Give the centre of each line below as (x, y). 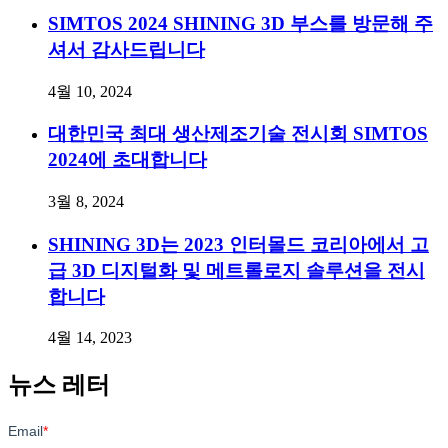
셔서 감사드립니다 (126, 49)
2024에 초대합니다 (127, 160)
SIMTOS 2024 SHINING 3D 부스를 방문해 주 (240, 23)
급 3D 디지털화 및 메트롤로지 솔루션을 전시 (236, 270)
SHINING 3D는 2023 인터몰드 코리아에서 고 (238, 244)
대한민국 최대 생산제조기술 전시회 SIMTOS (238, 134)
